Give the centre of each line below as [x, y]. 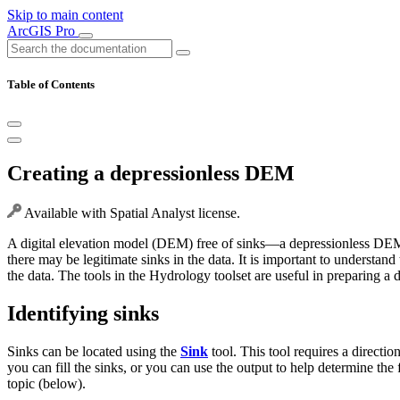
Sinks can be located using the [94, 351]
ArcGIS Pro [43, 31]
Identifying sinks [83, 314]
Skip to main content [65, 15]
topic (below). [46, 383]
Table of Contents [51, 85]
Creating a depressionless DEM [151, 174]
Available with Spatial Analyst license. [131, 213]
